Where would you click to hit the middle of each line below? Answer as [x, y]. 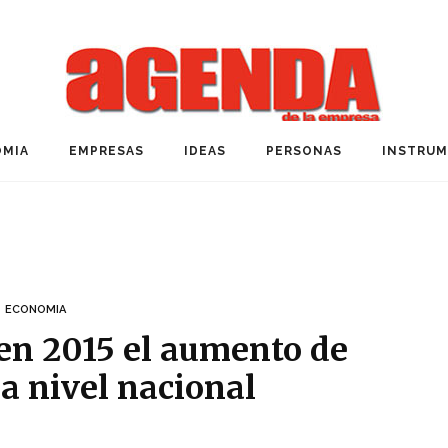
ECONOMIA [36, 309]
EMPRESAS [106, 151]
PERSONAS [304, 151]
